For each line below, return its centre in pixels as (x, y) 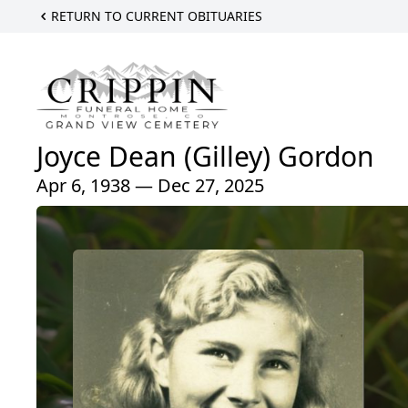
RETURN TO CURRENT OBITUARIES (157, 16)
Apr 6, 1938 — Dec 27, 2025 (150, 186)
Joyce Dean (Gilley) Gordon (205, 157)
